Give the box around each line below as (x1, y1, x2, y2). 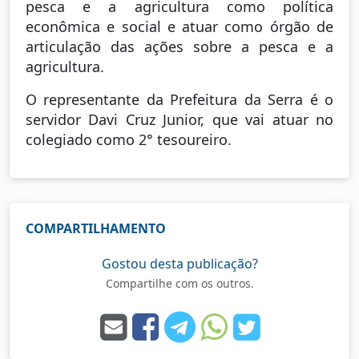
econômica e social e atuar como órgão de (26, 16, 333, 36)
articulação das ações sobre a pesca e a (26, 36, 333, 56)
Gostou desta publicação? (101, 254, 258, 272)
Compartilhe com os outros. (105, 275, 254, 291)
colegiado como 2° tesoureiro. (26, 129, 232, 149)
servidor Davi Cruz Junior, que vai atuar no (26, 109, 333, 129)
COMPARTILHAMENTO (26, 219, 166, 237)
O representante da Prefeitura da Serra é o (26, 89, 333, 109)
